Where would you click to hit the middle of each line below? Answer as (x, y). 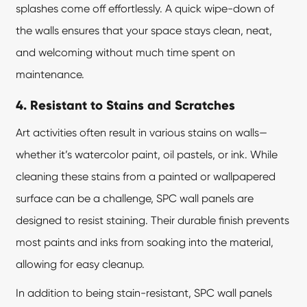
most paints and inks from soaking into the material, (145, 243)
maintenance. (50, 75)
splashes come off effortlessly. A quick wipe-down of (145, 9)
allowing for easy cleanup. (81, 265)
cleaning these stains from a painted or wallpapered (146, 177)
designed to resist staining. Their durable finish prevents (153, 221)
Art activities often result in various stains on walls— (142, 133)
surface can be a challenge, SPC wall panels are (135, 199)
